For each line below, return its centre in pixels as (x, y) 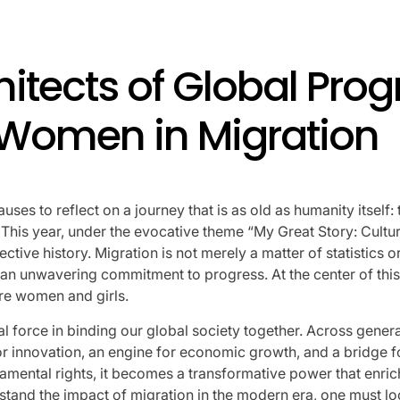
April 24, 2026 (205, 102)
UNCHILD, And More (239, 61)
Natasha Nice (287, 102)
